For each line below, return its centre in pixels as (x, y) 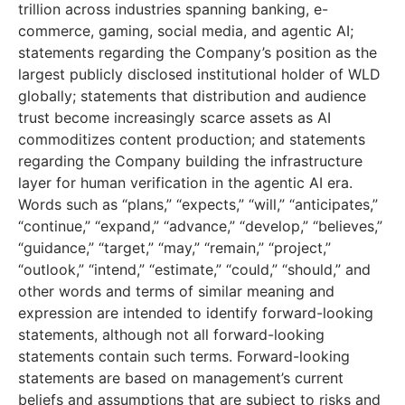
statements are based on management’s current (181, 378)
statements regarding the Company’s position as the (198, 53)
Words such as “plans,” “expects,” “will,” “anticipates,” (198, 205)
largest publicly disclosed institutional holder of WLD (199, 75)
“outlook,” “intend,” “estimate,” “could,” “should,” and (194, 270)
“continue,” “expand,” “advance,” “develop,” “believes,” (200, 226)
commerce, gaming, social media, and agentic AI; (186, 31)
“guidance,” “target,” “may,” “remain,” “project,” (174, 248)
